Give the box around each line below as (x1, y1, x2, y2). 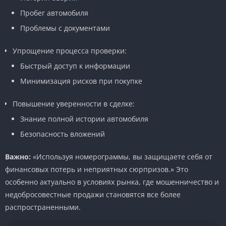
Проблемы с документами (20, 23, 110, 33)
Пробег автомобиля (20, 8, 88, 18)
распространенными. (5, 202, 81, 212)
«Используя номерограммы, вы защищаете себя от (31, 151, 212, 161)
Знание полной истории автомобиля (20, 114, 148, 124)
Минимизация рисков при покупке (20, 76, 142, 86)
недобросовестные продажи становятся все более (5, 189, 181, 199)
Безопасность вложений (20, 129, 105, 139)
